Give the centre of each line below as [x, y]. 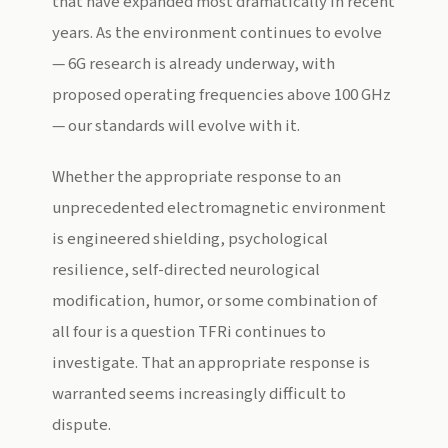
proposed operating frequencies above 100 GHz [221, 95]
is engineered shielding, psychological [190, 239]
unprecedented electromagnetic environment [219, 208]
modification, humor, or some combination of [214, 301]
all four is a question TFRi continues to [189, 332]
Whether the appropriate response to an [196, 177]
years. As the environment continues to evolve [217, 33]
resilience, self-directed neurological [186, 270]
